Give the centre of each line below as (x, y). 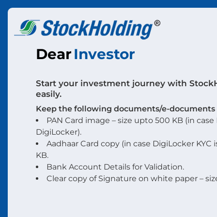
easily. (48, 93)
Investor (104, 54)
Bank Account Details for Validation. (115, 167)
